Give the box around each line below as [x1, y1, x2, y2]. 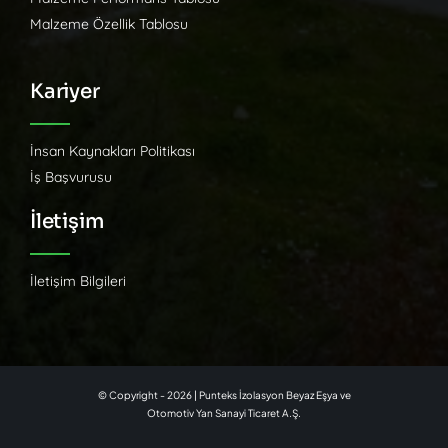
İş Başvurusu [29, 167, 112, 186]
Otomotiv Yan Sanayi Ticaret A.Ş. [147, 406, 301, 419]
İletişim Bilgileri [29, 271, 126, 290]
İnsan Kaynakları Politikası [29, 141, 195, 160]
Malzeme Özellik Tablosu [29, 14, 188, 33]
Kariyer [29, 78, 100, 104]
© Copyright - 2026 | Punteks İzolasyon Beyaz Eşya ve [97, 388, 351, 401]
